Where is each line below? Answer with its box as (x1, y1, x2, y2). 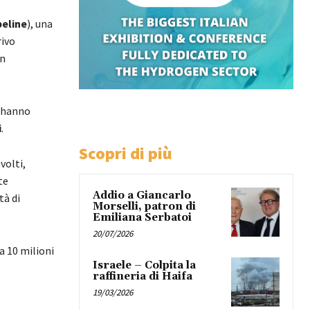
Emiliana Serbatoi (93, 211, 192, 225)
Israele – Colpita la (93, 259, 196, 273)
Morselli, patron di (93, 200, 196, 214)
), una (27, 16, 53, 30)
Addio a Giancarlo (93, 189, 191, 203)
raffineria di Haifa (93, 270, 192, 284)
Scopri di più (79, 143, 172, 165)
